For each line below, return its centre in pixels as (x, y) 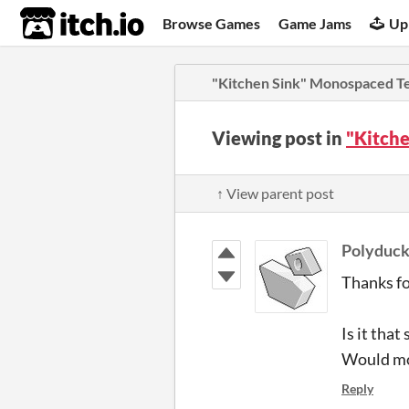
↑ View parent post (275, 193)
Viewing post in (279, 138)
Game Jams (315, 23)
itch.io (59, 24)
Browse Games (212, 23)
